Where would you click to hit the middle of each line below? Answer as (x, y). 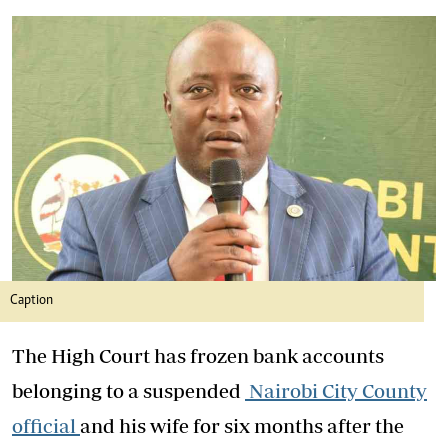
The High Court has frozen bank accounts (198, 355)
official (46, 425)
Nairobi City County (336, 390)
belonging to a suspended (128, 390)
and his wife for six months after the (242, 425)
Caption (31, 301)
